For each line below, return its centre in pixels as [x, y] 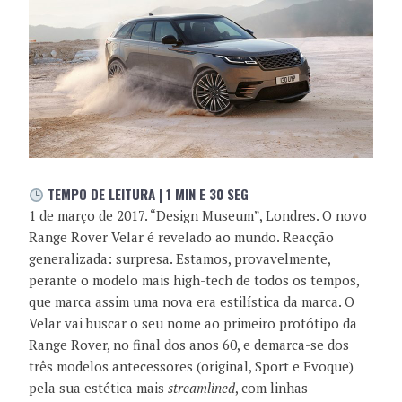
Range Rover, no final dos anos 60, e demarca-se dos [189, 345]
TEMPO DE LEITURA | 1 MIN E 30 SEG [147, 194]
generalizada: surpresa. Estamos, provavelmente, [179, 259]
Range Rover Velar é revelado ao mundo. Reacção [181, 237]
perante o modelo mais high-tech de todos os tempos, [194, 280]
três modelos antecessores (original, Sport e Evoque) [191, 367]
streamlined [201, 388]
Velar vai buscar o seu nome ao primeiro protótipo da [193, 323]
